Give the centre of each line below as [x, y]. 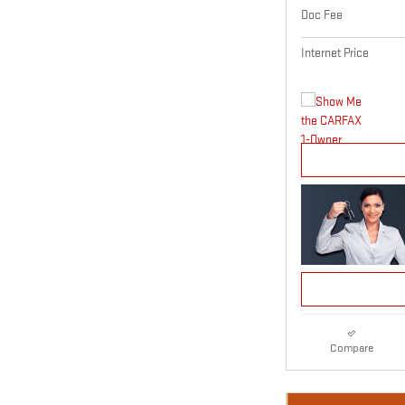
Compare [351, 348]
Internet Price [335, 53]
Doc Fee [322, 15]
